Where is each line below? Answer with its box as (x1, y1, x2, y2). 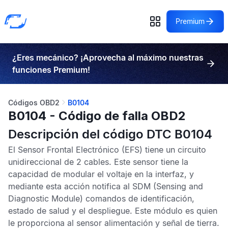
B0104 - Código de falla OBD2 (8, 108, 186, 123)
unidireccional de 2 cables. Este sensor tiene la (8, 157, 188, 167)
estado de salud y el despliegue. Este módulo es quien (8, 206, 217, 216)
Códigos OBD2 (8, 98, 60, 107)
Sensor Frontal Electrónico (18, 145, 119, 155)
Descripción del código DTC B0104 (8, 127, 212, 141)
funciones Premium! (12, 65, 90, 75)
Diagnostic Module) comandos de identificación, (8, 193, 194, 204)
